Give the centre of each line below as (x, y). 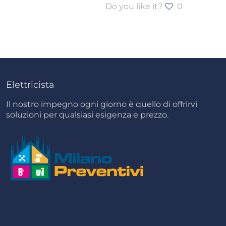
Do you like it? (134, 6)
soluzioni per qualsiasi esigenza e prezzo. (87, 115)
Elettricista (30, 85)
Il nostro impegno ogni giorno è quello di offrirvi (102, 104)
